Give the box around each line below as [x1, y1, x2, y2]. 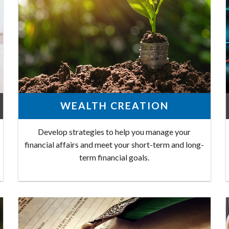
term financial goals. [79, 152, 150, 162]
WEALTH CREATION [60, 100, 169, 112]
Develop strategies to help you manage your [38, 126, 191, 136]
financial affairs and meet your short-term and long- [25, 139, 204, 149]
